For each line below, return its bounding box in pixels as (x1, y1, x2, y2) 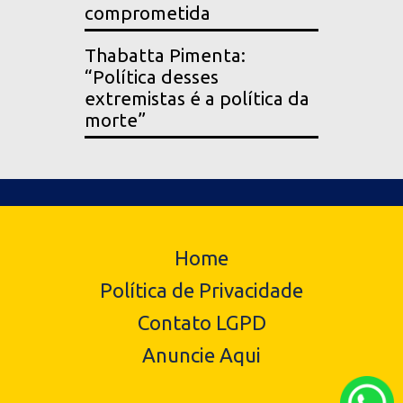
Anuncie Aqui (142, 344, 261, 367)
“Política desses (85, 67, 219, 88)
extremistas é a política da (85, 88, 309, 110)
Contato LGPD (137, 311, 266, 335)
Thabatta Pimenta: (85, 45, 246, 67)
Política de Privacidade (100, 279, 303, 302)
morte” (85, 110, 146, 131)
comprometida (85, 3, 210, 24)
